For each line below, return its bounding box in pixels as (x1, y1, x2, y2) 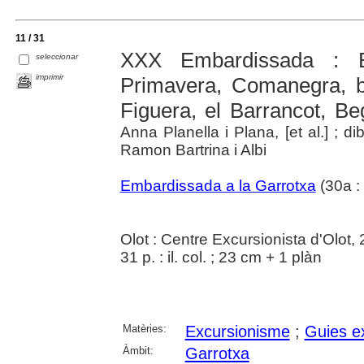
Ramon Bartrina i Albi (119, 141, 266, 159)
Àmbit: (122, 344, 154, 357)
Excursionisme (184, 323, 290, 341)
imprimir (36, 72, 64, 82)
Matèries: (122, 323, 167, 336)
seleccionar (36, 51, 79, 61)
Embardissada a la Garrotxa (119, 177, 316, 195)
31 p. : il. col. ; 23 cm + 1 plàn (119, 249, 322, 266)
